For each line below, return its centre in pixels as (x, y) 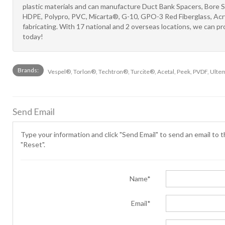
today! (33, 36)
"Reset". (33, 144)
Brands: (28, 70)
